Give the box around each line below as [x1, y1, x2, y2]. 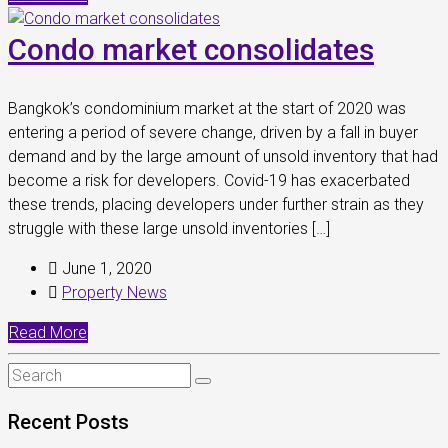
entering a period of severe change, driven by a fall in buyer [8, 123, 418, 142]
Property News [62, 283, 167, 302]
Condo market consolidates [8, 32, 374, 67]
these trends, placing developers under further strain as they [8, 195, 424, 214]
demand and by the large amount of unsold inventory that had [8, 147, 438, 166]
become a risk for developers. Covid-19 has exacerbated [8, 171, 410, 190]
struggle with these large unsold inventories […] [8, 219, 330, 238]
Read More [9, 323, 87, 342]
